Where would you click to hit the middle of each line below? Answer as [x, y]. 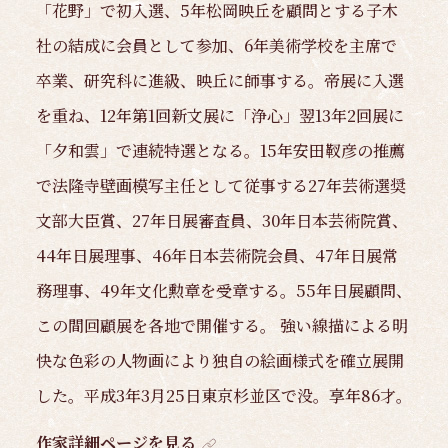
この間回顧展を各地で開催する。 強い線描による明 [222, 325]
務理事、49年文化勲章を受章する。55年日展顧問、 [224, 290]
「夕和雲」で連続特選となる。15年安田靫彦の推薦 [220, 150]
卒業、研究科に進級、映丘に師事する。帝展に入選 [220, 80]
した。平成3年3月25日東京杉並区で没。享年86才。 [224, 395]
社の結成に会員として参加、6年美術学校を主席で [216, 45]
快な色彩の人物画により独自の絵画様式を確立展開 [220, 360]
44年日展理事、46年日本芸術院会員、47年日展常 [217, 255]
